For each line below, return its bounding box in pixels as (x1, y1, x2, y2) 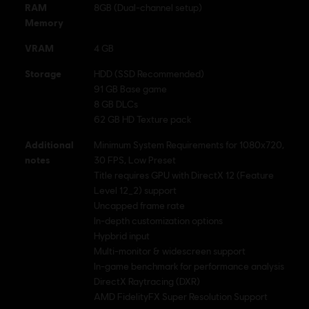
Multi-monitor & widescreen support (94, 246, 246, 257)
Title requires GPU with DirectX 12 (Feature (94, 170, 274, 181)
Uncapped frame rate (94, 200, 185, 212)
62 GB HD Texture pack (94, 114, 191, 126)
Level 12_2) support (94, 185, 177, 197)
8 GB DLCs (94, 99, 138, 110)
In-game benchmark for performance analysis (94, 261, 284, 272)
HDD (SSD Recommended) (94, 68, 204, 80)
